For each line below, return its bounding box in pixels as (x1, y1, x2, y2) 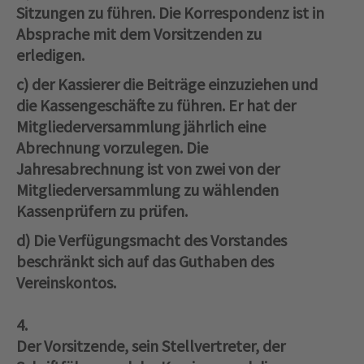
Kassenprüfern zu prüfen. (16, 201, 188, 222)
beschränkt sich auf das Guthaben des (16, 251, 274, 272)
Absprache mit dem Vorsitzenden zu (16, 24, 262, 45)
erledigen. (16, 45, 84, 66)
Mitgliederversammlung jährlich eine (16, 116, 266, 137)
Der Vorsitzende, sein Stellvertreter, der (16, 336, 285, 357)
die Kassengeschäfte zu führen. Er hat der (16, 95, 296, 116)
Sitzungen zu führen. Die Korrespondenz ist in (16, 2, 324, 24)
